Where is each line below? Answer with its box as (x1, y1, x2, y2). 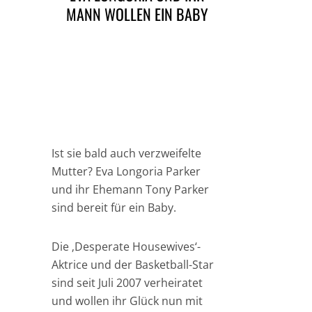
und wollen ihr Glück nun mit (52, 293, 203, 309)
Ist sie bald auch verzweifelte (52, 146, 201, 161)
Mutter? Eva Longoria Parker (52, 164, 201, 179)
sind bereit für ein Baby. (52, 200, 176, 215)
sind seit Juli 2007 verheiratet (52, 275, 203, 290)
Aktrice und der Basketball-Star (52, 257, 214, 272)
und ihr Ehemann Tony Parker (52, 182, 209, 197)
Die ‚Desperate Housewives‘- (52, 239, 201, 254)
